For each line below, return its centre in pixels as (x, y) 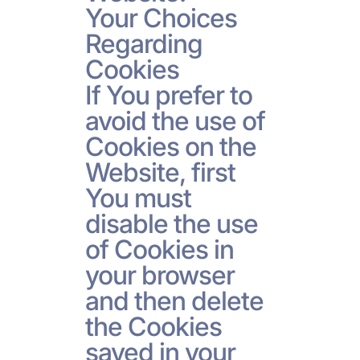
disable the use (172, 223)
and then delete (174, 301)
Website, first (160, 172)
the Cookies (153, 326)
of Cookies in (160, 249)
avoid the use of (175, 121)
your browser (160, 275)
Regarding (143, 43)
